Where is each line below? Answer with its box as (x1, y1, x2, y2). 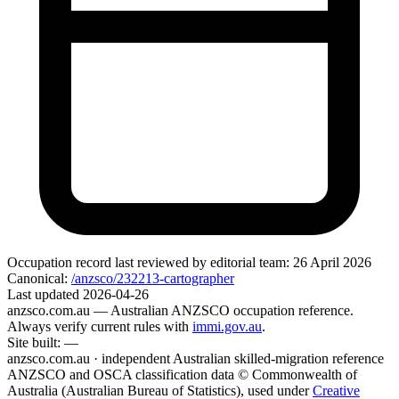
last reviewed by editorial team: (111, 255, 289, 271)
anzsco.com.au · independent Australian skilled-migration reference (7, 351, 384, 367)
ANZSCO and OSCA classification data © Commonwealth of (7, 367, 357, 383)
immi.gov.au (192, 319, 262, 335)
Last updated (7, 287, 83, 303)
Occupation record (7, 255, 111, 271)
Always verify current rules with (7, 319, 189, 335)
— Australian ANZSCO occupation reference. (94, 303, 354, 319)
